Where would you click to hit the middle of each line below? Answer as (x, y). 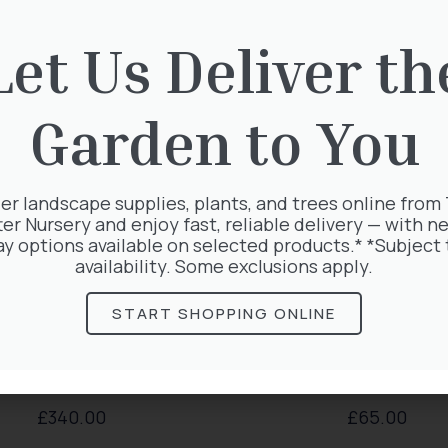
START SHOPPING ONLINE (224, 313)
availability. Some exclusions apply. (224, 266)
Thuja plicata (377, 374)
